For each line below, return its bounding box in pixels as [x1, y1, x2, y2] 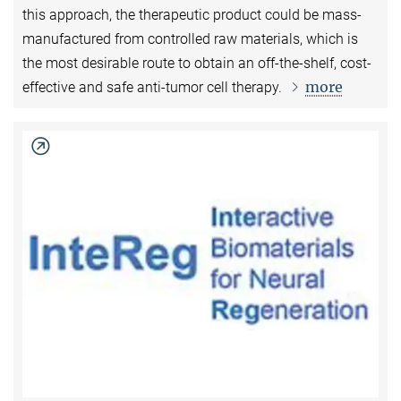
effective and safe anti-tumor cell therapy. [22, 78, 286, 96]
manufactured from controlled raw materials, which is [22, 30, 358, 47]
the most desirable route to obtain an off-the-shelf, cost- [22, 54, 371, 72]
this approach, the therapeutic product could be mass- [22, 5, 362, 23]
